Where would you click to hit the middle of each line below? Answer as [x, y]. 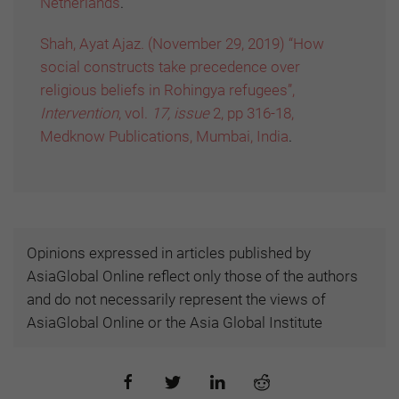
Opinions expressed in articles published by [169, 253]
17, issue [180, 114]
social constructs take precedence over [170, 67]
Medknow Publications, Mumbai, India [164, 137]
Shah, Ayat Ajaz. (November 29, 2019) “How [182, 44]
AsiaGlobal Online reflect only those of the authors [192, 277]
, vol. [135, 114]
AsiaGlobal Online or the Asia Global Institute [175, 323]
